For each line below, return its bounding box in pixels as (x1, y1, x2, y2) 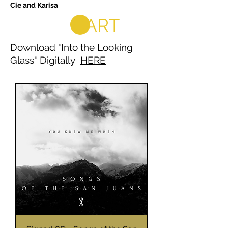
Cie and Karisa (10, 1, 58, 9)
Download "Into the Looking (10, 42, 133, 53)
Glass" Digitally (10, 54, 80, 66)
